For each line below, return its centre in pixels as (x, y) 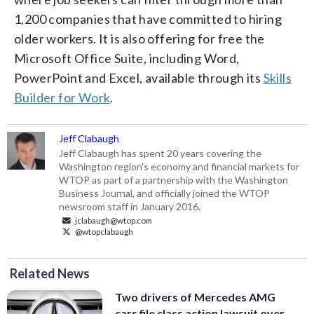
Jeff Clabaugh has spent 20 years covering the (161, 153)
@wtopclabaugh (104, 231)
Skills (278, 77)
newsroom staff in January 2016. (130, 206)
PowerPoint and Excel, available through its (139, 77)
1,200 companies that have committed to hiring (148, 19)
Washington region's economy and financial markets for (179, 166)
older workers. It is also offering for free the (139, 38)
